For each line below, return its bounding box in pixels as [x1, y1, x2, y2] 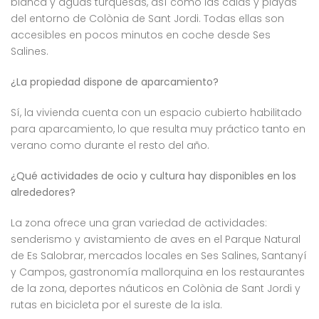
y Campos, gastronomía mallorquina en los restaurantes [11, 265, 305, 280]
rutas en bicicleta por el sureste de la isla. [11, 298, 222, 313]
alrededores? [11, 185, 75, 200]
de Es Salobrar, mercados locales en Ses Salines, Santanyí [11, 249, 307, 263]
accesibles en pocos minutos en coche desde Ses [11, 28, 271, 43]
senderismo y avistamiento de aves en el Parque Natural [11, 232, 300, 247]
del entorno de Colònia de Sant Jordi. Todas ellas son [11, 11, 284, 26]
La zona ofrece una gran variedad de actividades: [11, 216, 267, 231]
